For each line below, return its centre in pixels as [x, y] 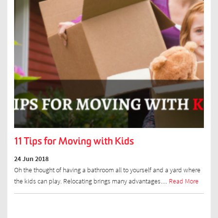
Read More [183, 181]
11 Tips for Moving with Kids [74, 141]
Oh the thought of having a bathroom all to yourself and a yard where [107, 170]
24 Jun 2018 [31, 159]
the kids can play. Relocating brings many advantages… [91, 181]
